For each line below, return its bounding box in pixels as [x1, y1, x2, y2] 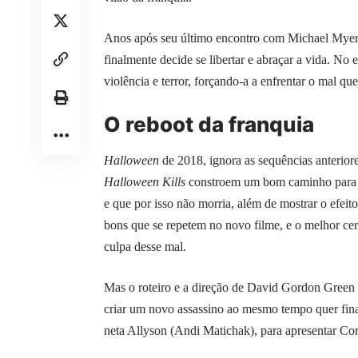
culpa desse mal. [104, 239, 186, 253]
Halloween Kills [104, 174, 185, 189]
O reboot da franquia [104, 112, 314, 137]
